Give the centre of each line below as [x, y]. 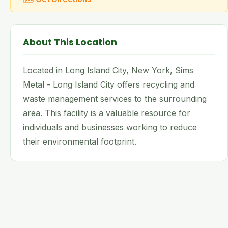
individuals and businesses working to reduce [110, 127]
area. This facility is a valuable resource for [107, 113]
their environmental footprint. [80, 141]
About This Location [70, 42]
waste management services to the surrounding [115, 99]
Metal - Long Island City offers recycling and [109, 84]
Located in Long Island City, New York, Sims [108, 70]
